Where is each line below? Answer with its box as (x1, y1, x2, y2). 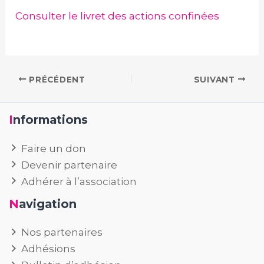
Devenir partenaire (21, 159, 118, 171)
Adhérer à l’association (21, 175, 137, 187)
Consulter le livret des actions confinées (15, 10, 220, 22)
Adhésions (21, 243, 76, 255)
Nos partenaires (21, 226, 103, 239)
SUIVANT (193, 74, 238, 84)
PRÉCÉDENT (26, 74, 85, 84)
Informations (13, 112, 88, 127)
